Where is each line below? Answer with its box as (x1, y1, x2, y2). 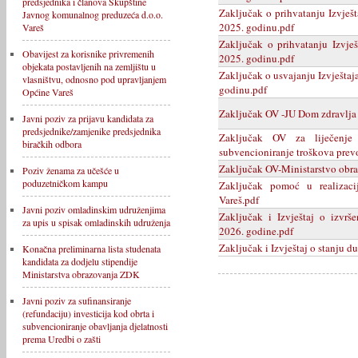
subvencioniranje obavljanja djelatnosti (22, 320, 168, 332)
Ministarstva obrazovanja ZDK (22, 268, 140, 280)
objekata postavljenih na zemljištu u (22, 60, 156, 73)
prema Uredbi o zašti (22, 332, 101, 345)
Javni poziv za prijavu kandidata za (22, 112, 153, 125)
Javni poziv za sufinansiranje (22, 294, 131, 307)
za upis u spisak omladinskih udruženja (22, 216, 170, 229)
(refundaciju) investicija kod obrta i (22, 307, 154, 320)
